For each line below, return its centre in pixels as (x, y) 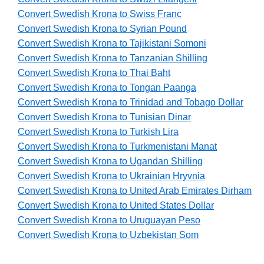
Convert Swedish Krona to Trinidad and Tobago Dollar (131, 103)
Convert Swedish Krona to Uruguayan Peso (109, 220)
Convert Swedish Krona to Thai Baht (94, 73)
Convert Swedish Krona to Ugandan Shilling (110, 161)
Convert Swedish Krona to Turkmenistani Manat (117, 147)
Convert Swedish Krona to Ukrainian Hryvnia (111, 176)
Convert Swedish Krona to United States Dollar (116, 206)
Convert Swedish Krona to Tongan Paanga (107, 88)
